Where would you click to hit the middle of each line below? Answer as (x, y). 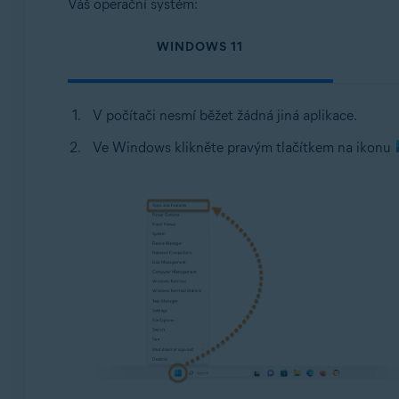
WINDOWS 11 (200, 47)
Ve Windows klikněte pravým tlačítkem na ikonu (243, 147)
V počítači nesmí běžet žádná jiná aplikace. (224, 115)
